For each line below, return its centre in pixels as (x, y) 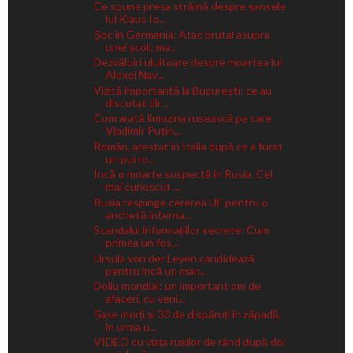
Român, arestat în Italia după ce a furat (188, 146)
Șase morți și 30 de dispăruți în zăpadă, (187, 314)
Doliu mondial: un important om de (177, 286)
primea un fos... (142, 242)
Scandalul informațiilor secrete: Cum (181, 230)
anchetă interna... (148, 214)
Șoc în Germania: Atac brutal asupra (181, 34)
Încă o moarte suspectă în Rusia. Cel (183, 174)
